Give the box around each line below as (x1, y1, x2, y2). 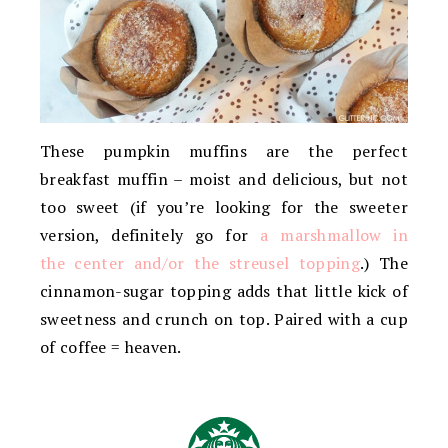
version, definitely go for (40, 223, 261, 246)
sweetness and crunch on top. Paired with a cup (40, 307, 408, 330)
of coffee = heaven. (40, 335, 182, 358)
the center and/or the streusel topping (40, 251, 360, 274)
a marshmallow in (260, 223, 408, 246)
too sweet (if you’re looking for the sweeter (40, 195, 408, 218)
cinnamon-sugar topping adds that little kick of (40, 279, 408, 302)
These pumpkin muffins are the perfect (40, 139, 408, 162)
